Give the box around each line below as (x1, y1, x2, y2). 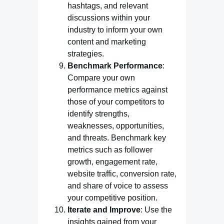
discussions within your (67, 13, 150, 22)
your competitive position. (67, 193, 157, 202)
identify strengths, (67, 109, 129, 118)
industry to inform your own (67, 25, 162, 34)
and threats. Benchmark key (67, 133, 166, 142)
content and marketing (67, 37, 146, 46)
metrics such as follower (67, 145, 152, 154)
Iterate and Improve (67, 205, 140, 214)
